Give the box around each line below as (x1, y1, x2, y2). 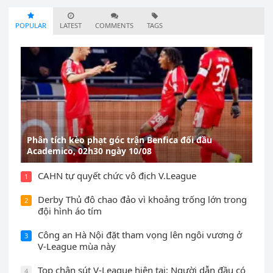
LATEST (60, 21, 82, 30)
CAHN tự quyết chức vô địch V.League (38, 169, 197, 182)
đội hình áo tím (38, 204, 102, 217)
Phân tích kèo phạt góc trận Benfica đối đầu (27, 133, 213, 146)
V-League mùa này (38, 239, 116, 252)
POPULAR (15, 21, 47, 30)
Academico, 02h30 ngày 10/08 (27, 144, 152, 157)
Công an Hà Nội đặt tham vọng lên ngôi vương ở (38, 228, 243, 241)
